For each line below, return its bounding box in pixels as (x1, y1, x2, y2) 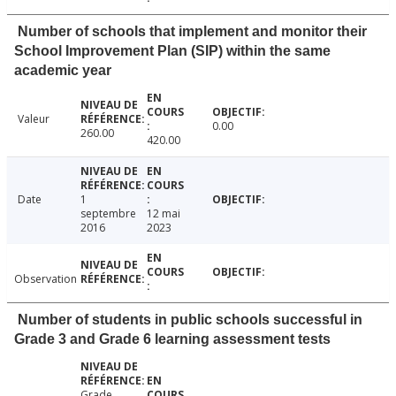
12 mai (146, 205, 180, 221)
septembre (80, 205, 136, 221)
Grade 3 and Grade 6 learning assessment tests (14, 331, 331, 346)
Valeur (18, 110, 49, 126)
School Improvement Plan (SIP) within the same (14, 42, 331, 58)
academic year (14, 62, 111, 78)
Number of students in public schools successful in (18, 311, 362, 327)
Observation (14, 270, 77, 286)
